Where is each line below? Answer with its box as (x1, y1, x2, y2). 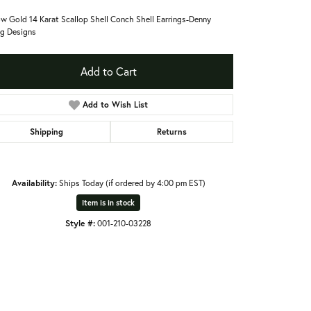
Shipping (30, 126, 64, 137)
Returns (156, 126, 187, 137)
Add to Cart (80, 63, 137, 78)
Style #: (65, 217, 95, 228)
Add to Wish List (83, 99, 149, 110)
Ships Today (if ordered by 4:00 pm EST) (58, 176, 205, 188)
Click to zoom (125, 246, 176, 258)
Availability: (11, 176, 57, 188)
